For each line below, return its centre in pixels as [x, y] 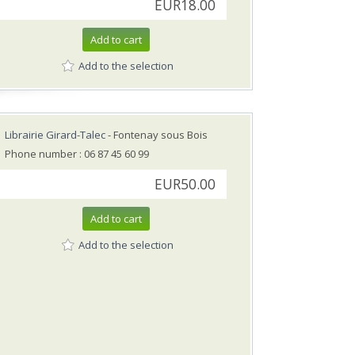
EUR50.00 [185, 185]
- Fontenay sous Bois [157, 135]
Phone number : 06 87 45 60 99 [77, 154]
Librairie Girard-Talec [55, 135]
